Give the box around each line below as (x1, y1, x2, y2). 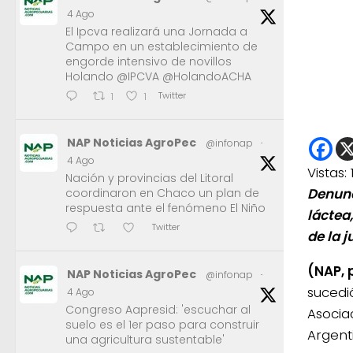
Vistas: (307, 163, 347, 183)
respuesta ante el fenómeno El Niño (65, 199, 266, 216)
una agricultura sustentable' (65, 331, 225, 347)
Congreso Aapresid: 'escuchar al (65, 301, 251, 318)
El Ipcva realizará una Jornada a (65, 23, 247, 39)
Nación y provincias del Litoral (65, 169, 233, 186)
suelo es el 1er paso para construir (65, 316, 259, 333)
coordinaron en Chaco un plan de (65, 184, 259, 201)
